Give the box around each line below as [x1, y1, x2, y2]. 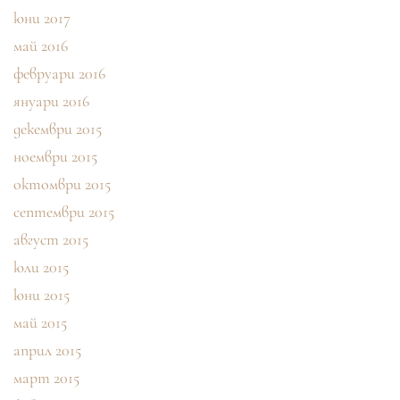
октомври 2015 [13, 174, 111, 195]
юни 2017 [13, 8, 71, 29]
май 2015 [13, 312, 67, 333]
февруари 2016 [13, 63, 105, 84]
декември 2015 [13, 119, 102, 139]
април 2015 [13, 340, 81, 361]
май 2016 [13, 36, 68, 56]
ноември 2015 [13, 146, 97, 167]
